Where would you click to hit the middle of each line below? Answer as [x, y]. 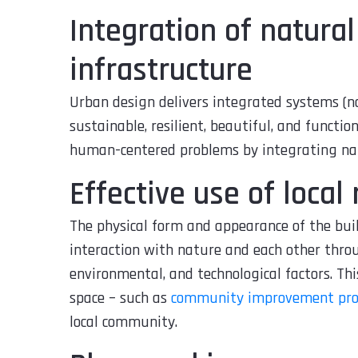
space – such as [120, 298]
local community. [123, 322]
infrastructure [161, 70]
